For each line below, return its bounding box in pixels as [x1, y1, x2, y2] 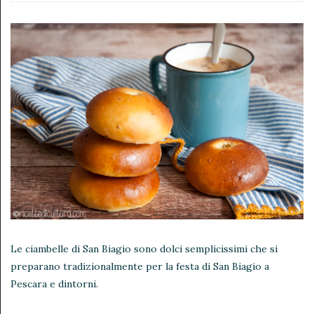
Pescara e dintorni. [11, 277, 98, 290]
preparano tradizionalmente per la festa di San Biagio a [11, 259, 269, 273]
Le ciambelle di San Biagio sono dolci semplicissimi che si [11, 242, 278, 255]
